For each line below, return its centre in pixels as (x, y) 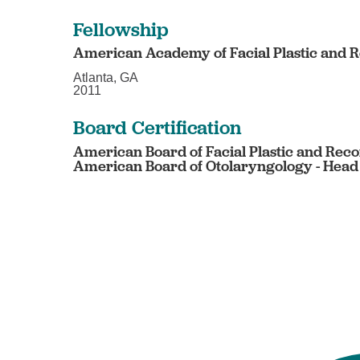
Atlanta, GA (106, 78)
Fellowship (121, 29)
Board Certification (157, 127)
